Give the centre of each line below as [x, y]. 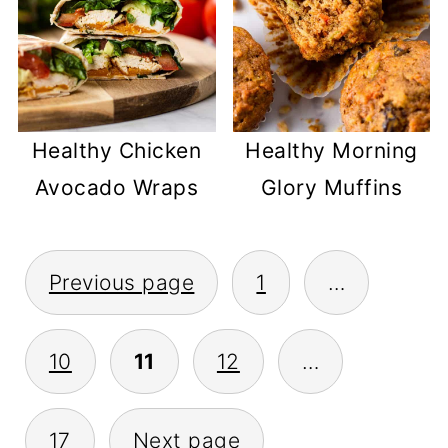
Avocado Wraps [116, 188]
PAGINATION [125, 302]
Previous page [121, 283]
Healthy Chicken [116, 151]
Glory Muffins [331, 188]
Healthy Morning [331, 151]
